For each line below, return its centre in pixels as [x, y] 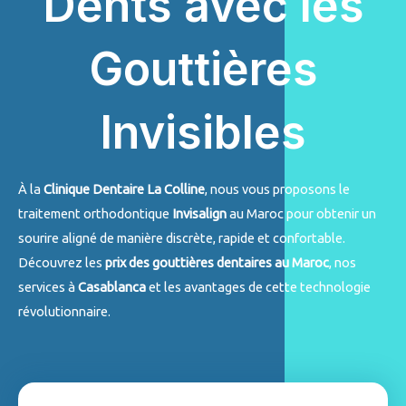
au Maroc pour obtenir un [301, 214]
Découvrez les [62, 263]
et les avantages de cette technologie [258, 287]
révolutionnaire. [64, 312]
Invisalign [199, 214]
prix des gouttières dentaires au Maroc [217, 263]
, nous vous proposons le [277, 189]
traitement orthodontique [95, 214]
